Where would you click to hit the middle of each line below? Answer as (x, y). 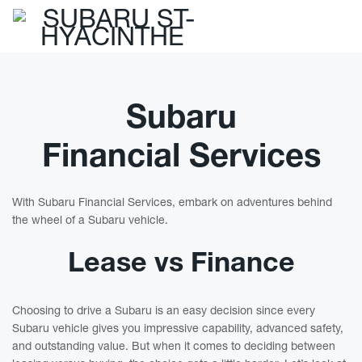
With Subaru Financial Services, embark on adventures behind (172, 202)
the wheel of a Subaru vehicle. (90, 219)
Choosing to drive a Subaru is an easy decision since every (164, 310)
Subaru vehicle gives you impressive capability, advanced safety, (178, 328)
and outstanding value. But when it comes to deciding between (174, 345)
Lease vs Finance (181, 261)
